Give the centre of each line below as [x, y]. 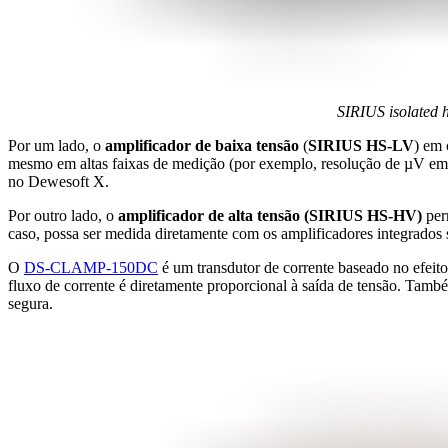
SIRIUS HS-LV [361, 146]
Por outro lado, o [63, 216]
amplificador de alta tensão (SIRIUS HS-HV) [272, 216]
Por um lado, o [56, 146]
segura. [30, 304]
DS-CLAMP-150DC [91, 268]
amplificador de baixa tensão [204, 146]
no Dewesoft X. [58, 182]
